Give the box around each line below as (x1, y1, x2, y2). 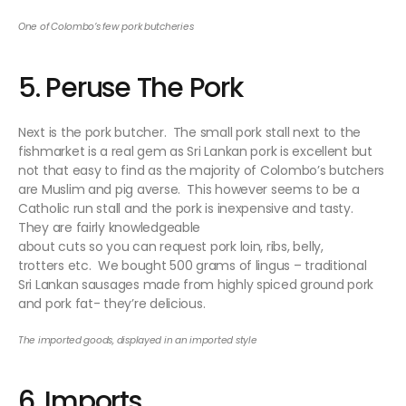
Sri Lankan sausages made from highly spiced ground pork (18, 275, 374, 295)
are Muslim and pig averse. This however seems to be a (18, 180, 360, 199)
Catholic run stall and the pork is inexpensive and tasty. (18, 199, 357, 218)
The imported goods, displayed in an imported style (18, 333, 257, 348)
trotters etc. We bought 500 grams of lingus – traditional (18, 256, 367, 275)
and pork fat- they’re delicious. (18, 295, 206, 314)
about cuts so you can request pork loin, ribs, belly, (18, 237, 324, 256)
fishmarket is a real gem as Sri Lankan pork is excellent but (18, 142, 372, 161)
